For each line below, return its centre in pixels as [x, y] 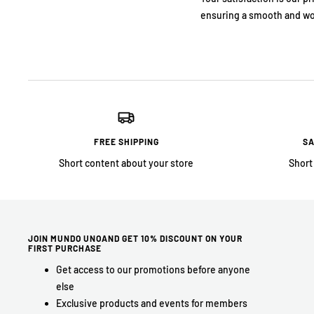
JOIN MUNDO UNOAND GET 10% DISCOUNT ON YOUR [135, 238]
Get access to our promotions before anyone [153, 269]
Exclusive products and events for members [152, 303]
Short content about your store [126, 163]
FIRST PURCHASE [65, 248]
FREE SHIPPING [126, 141]
